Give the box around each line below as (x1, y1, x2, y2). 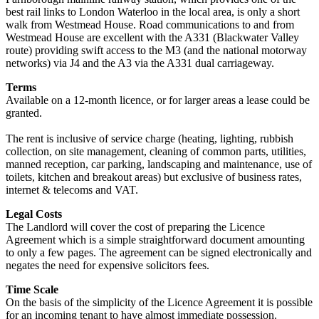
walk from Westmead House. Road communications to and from (6, 18, 294, 31)
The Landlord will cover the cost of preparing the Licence (6, 220, 265, 233)
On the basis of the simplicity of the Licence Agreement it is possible (6, 296, 313, 308)
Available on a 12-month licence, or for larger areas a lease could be (6, 93, 310, 106)
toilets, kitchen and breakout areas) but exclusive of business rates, (6, 170, 302, 183)
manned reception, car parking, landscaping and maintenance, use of (6, 157, 312, 170)
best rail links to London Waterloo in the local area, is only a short (6, 5, 300, 18)
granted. (6, 106, 42, 119)
